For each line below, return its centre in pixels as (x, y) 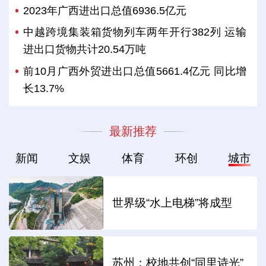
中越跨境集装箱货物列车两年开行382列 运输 (135, 32)
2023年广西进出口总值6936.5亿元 (105, 11)
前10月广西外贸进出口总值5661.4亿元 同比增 (135, 71)
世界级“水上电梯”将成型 (172, 202)
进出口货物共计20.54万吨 (85, 50)
